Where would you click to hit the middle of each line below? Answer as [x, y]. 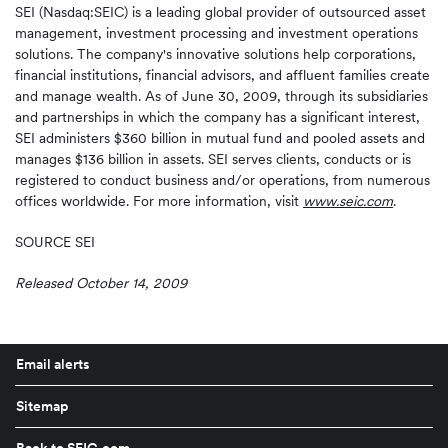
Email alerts [53, 364]
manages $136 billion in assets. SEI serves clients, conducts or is [213, 159]
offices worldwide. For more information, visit [159, 201]
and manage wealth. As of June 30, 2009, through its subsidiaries [221, 96]
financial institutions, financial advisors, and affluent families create [222, 75]
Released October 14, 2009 [101, 283]
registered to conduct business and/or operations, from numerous [222, 180]
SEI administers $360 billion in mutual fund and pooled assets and [220, 138]
